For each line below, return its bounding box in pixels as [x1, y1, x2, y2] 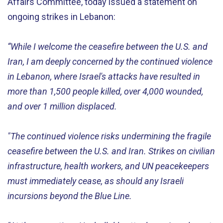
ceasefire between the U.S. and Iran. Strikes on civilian [7, 145, 215, 156]
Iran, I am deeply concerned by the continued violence [7, 56, 213, 67]
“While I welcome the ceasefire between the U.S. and [7, 41, 208, 52]
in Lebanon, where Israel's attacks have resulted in [7, 71, 200, 82]
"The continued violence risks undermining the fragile [7, 130, 211, 141]
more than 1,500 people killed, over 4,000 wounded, [7, 86, 203, 97]
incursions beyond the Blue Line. [7, 190, 132, 201]
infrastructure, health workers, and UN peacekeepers [7, 160, 209, 171]
